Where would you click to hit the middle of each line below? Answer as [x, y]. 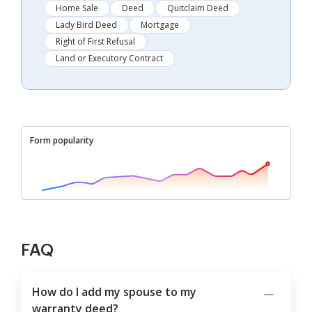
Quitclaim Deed [198, 8]
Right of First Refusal [95, 42]
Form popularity [62, 141]
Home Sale [77, 8]
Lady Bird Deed [86, 25]
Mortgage [160, 25]
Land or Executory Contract [109, 58]
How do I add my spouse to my [114, 292]
